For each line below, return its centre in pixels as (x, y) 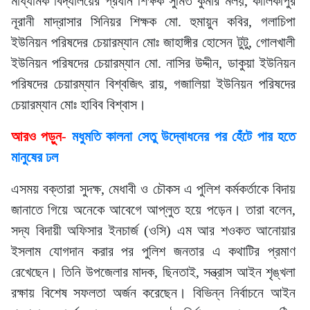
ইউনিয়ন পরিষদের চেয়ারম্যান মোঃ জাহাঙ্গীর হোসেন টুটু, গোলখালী (153, 42)
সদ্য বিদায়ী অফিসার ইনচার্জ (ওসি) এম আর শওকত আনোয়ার (153, 230)
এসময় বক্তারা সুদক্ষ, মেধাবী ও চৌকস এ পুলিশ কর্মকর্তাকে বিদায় (153, 189)
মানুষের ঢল (35, 157)
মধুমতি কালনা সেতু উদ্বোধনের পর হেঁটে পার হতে (184, 136)
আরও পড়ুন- (42, 136)
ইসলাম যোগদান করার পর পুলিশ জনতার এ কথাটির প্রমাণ (153, 251)
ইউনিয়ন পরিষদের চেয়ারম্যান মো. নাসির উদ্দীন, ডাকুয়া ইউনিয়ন (153, 63)
